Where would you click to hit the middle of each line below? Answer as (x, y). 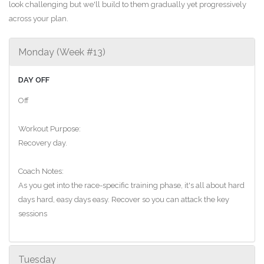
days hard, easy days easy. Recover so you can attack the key (124, 199)
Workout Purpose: (49, 128)
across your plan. (39, 18)
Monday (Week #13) (62, 52)
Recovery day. (43, 143)
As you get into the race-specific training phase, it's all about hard (131, 185)
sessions (33, 213)
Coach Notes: (41, 171)
